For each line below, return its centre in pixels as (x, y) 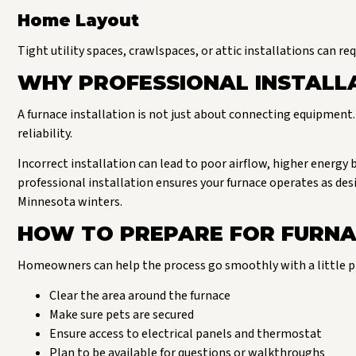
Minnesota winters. (70, 202)
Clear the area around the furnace (140, 296)
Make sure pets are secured (122, 315)
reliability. (45, 133)
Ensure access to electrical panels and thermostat (186, 334)
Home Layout (78, 21)
